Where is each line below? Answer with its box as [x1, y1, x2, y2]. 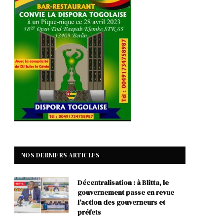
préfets [77, 207, 101, 218]
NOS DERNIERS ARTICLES [21, 151, 100, 160]
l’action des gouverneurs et [77, 197, 165, 208]
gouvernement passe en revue [77, 187, 174, 198]
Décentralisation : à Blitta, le [77, 178, 169, 188]
